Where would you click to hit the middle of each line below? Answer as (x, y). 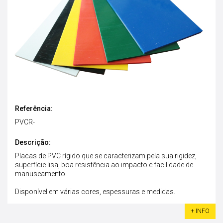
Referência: (34, 109)
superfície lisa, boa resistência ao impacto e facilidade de (104, 165)
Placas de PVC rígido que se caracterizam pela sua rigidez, (106, 156)
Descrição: (33, 143)
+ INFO (200, 211)
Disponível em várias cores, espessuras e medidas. (95, 192)
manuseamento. (41, 174)
